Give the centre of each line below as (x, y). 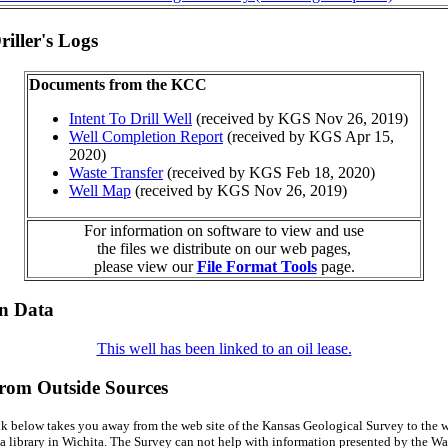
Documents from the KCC (118, 84)
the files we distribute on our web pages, (224, 248)
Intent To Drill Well (130, 118)
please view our (145, 266)
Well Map (100, 190)
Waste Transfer (116, 172)
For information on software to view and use (224, 230)
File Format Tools (256, 266)
